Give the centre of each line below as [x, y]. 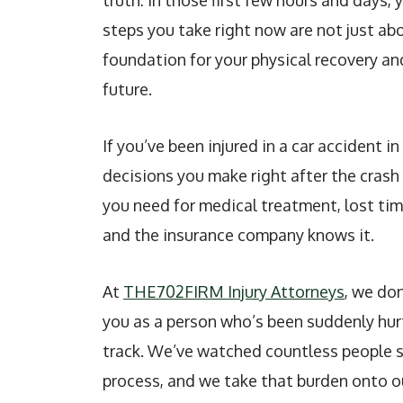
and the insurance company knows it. [238, 235]
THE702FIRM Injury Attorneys [234, 291]
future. [127, 89]
